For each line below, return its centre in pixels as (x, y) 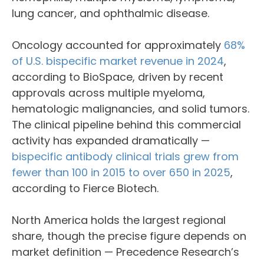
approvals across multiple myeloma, (108, 93)
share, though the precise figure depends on (129, 236)
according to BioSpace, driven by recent (118, 77)
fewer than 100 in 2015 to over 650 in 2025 (121, 172)
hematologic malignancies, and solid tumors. (131, 109)
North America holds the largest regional (119, 220)
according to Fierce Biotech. (85, 188)
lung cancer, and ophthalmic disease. (110, 13)
